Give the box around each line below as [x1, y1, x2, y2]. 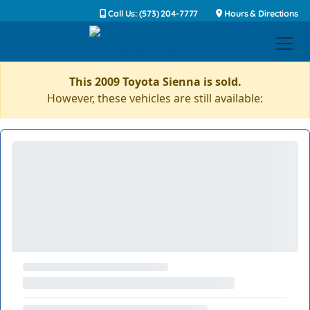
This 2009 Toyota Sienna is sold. [69, 74, 241, 89]
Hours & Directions [222, 8, 298, 19]
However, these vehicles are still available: [47, 91, 263, 106]
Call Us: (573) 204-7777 [106, 8, 199, 19]
